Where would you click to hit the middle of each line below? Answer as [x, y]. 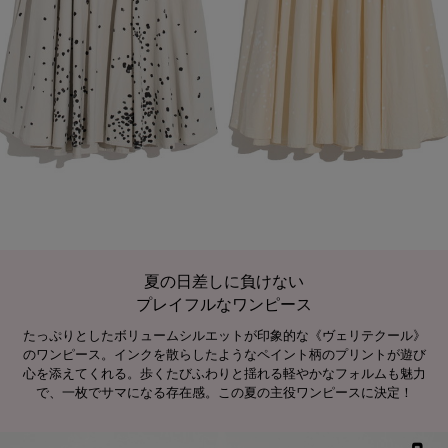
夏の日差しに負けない [224, 281]
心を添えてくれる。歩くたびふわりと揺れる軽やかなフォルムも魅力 [224, 373]
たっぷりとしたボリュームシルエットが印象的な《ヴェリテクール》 [224, 335]
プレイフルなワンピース [224, 304]
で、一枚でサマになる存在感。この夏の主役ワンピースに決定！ [224, 392]
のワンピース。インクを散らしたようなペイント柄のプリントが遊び [224, 354]
